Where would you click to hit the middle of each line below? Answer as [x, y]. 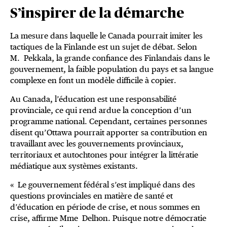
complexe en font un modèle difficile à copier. [93, 81]
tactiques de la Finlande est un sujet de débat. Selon [104, 47]
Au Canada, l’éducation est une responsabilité [93, 99]
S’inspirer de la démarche [97, 14]
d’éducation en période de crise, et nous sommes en [105, 207]
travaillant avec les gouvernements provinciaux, [97, 144]
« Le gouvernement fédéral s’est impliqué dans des [103, 185]
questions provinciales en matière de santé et [91, 196]
